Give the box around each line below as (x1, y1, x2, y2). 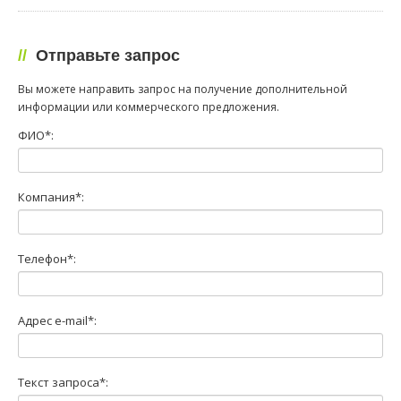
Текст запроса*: (18, 373, 108, 390)
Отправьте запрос (30, 47, 180, 64)
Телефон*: (18, 250, 76, 267)
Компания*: (18, 188, 84, 205)
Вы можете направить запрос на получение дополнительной (18, 81, 347, 97)
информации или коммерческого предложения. (18, 98, 279, 115)
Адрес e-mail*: (18, 311, 97, 328)
